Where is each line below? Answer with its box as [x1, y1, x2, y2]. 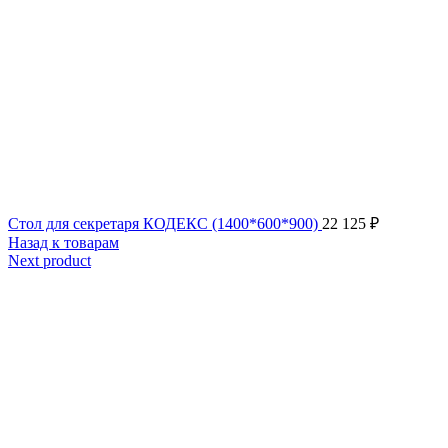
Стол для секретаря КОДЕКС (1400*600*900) [8, 215, 322, 232]
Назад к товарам [8, 234, 119, 251]
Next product [8, 252, 91, 269]
